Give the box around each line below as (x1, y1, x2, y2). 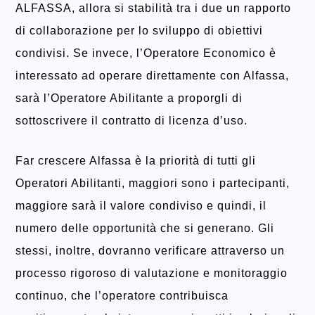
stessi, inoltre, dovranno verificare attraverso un (15, 245, 285, 257)
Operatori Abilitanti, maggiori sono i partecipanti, (15, 177, 290, 190)
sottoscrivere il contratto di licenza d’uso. (15, 115, 247, 127)
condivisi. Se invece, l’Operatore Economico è (15, 47, 276, 60)
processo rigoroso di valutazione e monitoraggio (15, 267, 288, 280)
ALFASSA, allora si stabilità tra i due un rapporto (15, 2, 291, 15)
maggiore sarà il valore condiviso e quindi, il (15, 200, 266, 212)
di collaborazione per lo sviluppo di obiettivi (15, 25, 263, 37)
